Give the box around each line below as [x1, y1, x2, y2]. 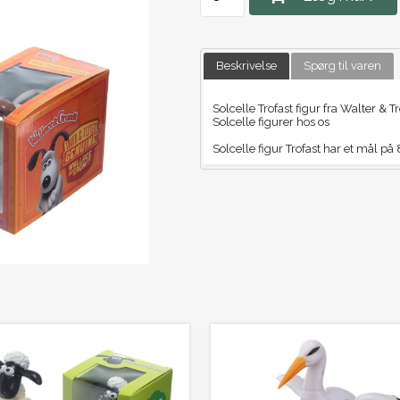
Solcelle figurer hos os [212, 114, 329, 129]
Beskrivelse [215, 59, 277, 73]
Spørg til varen [304, 59, 382, 73]
